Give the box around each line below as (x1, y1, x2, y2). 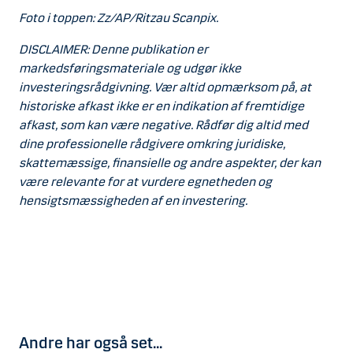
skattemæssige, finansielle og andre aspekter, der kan (19, 154, 321, 170)
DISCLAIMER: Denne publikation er (19, 41, 208, 57)
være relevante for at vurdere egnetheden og (19, 173, 272, 189)
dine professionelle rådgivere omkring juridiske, (19, 136, 285, 151)
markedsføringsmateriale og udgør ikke (19, 60, 241, 76)
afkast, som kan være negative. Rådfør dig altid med (19, 117, 308, 132)
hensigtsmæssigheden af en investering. (19, 192, 247, 208)
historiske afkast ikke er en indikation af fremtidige (19, 98, 304, 113)
